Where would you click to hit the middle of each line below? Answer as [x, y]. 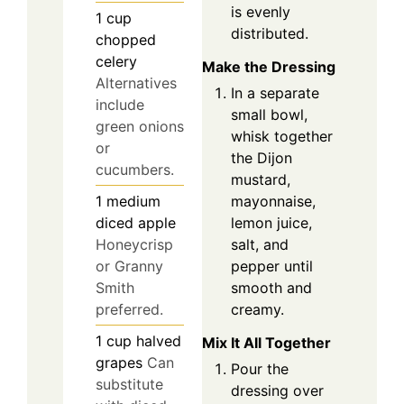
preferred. [129, 310]
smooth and [271, 287]
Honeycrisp [134, 245]
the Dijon [262, 157]
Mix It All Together [266, 342]
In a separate [275, 92]
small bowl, [269, 114]
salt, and [260, 244]
